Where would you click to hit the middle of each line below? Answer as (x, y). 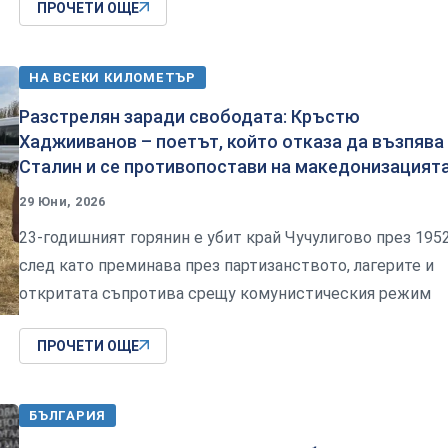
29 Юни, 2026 (62, 201)
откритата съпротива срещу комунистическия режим (225, 293)
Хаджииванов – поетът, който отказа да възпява (231, 141)
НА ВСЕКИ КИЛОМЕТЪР (113, 77)
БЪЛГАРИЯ (68, 415)
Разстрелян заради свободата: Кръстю (189, 116)
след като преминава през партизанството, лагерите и (226, 265)
